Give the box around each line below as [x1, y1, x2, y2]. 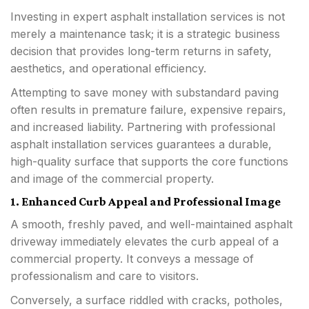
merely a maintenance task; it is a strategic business [10, 26, 280, 41]
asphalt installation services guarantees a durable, [10, 137, 272, 151]
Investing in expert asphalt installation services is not [10, 9, 285, 23]
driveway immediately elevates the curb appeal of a [10, 234, 279, 248]
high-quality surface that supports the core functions [10, 154, 288, 168]
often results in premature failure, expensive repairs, [10, 102, 286, 117]
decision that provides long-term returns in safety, [10, 43, 272, 58]
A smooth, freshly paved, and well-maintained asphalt [10, 217, 292, 231]
